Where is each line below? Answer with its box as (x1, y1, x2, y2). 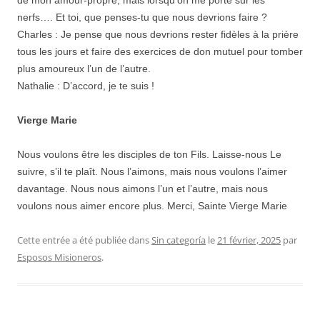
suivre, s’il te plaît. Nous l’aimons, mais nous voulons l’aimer (17, 165, 287, 177)
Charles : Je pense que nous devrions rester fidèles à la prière (17, 28, 299, 40)
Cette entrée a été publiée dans (17, 233, 151, 246)
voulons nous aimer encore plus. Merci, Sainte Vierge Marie (17, 199, 287, 211)
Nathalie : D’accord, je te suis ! (17, 79, 154, 91)
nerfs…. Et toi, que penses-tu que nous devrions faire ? (17, 11, 267, 23)
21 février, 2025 (217, 233, 281, 246)
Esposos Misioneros (17, 250, 101, 264)
